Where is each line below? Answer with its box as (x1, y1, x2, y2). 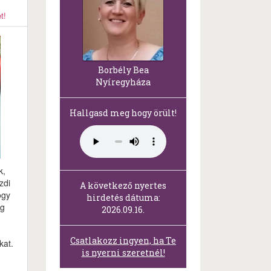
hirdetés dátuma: (86, 192, 160, 204)
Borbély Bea (97, 64, 149, 76)
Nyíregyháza (96, 76, 151, 88)
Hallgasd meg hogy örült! (70, 107, 177, 119)
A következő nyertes (80, 180, 166, 192)
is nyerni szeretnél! (81, 247, 165, 259)
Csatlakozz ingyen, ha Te (70, 235, 176, 247)
